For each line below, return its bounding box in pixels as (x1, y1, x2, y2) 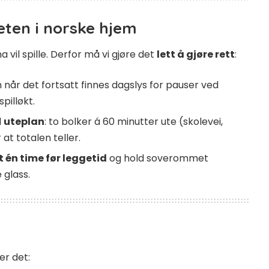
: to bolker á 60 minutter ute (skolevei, (44, 115, 223, 129)
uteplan (4, 115, 44, 129)
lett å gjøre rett (157, 47, 235, 62)
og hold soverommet (107, 151, 208, 166)
